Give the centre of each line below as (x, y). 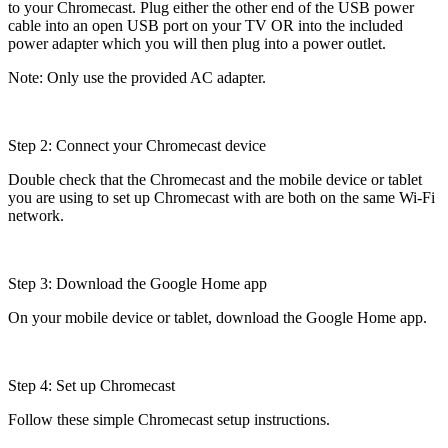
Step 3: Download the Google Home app (137, 283)
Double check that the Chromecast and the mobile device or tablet (215, 179)
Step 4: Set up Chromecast (91, 385)
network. (36, 215)
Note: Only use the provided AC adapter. (137, 77)
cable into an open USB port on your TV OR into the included (205, 25)
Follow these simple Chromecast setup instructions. (169, 419)
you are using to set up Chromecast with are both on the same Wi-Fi (221, 197)
